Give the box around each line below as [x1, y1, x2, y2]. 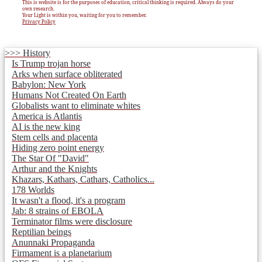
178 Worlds [12, 185, 54, 195]
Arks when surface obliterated [12, 69, 122, 80]
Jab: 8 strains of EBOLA [12, 206, 104, 216]
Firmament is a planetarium [12, 248, 112, 258]
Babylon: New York [12, 80, 86, 90]
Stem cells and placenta [12, 132, 98, 143]
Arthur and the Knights [12, 164, 97, 174]
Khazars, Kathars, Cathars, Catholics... [12, 174, 154, 185]
